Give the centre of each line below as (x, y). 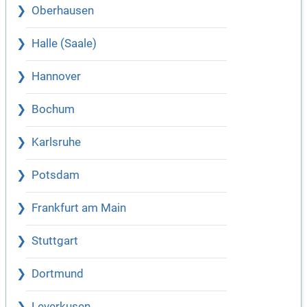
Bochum (53, 110)
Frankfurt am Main (79, 208)
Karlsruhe (56, 143)
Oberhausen (63, 11)
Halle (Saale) (64, 44)
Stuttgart (55, 241)
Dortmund (58, 274)
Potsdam (56, 175)
